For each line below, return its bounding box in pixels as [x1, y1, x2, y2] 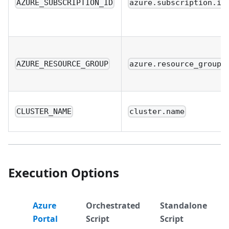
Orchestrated [85, 199, 140, 211]
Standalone [159, 199, 207, 211]
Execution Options [8, 164, 119, 181]
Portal [33, 213, 58, 224]
